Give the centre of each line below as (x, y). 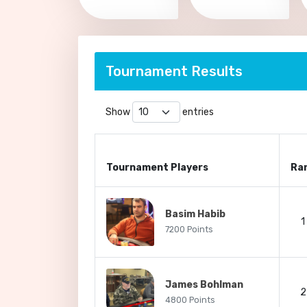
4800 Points (190, 300)
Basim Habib (195, 214)
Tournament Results (174, 71)
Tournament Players (157, 168)
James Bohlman (204, 285)
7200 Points (189, 230)
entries (197, 112)
